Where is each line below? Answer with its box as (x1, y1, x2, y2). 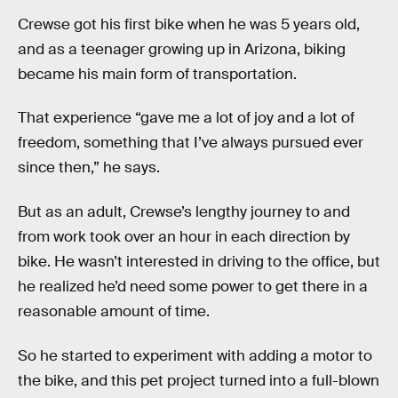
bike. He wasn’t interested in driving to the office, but (18, 252, 380, 271)
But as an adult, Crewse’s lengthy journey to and (18, 203, 350, 221)
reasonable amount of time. (18, 302, 210, 321)
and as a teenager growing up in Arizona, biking (18, 39, 346, 59)
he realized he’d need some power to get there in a (18, 277, 368, 296)
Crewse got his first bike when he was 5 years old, (18, 14, 360, 34)
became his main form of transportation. (18, 64, 297, 84)
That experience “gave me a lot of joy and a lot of (18, 108, 354, 128)
